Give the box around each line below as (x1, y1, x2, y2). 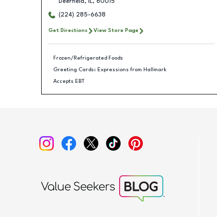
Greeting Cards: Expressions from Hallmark (53, 66, 167, 73)
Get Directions (48, 28, 88, 33)
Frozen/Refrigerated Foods (53, 55, 123, 61)
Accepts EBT (53, 78, 85, 84)
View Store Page (93, 28, 139, 33)
